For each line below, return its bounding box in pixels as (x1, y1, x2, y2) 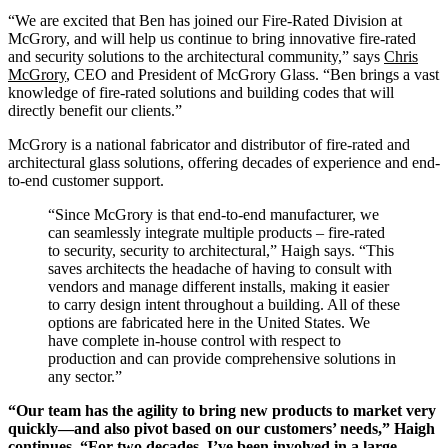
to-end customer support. (8, 171, 164, 189)
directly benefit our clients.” (8, 101, 182, 119)
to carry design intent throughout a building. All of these (48, 295, 400, 313)
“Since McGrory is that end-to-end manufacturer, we (48, 205, 379, 223)
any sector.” (48, 367, 122, 385)
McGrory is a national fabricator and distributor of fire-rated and (8, 135, 410, 153)
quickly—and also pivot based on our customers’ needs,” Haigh (8, 419, 435, 437)
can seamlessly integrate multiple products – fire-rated (48, 223, 385, 241)
